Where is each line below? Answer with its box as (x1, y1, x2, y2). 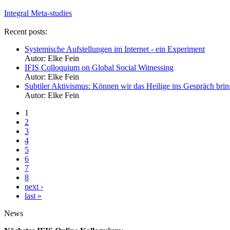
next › (25, 182, 43, 191)
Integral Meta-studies (4, 8, 72, 17)
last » (25, 191, 42, 200)
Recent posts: (4, 27, 47, 36)
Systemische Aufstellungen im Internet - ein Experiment (25, 44, 205, 53)
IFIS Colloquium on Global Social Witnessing (25, 63, 174, 72)
